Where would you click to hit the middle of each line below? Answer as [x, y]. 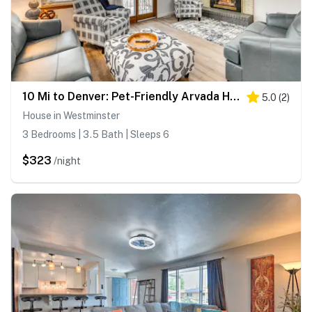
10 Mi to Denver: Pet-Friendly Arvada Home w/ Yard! [235, 97]
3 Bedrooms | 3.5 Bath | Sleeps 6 [96, 135]
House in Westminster [71, 116]
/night [67, 161]
